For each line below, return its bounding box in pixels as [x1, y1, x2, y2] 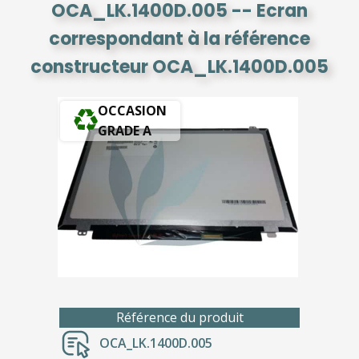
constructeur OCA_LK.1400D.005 [30, 54, 329, 79]
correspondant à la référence [49, 26, 310, 51]
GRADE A [98, 122, 151, 139]
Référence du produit [115, 308, 244, 326]
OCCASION [98, 102, 167, 119]
